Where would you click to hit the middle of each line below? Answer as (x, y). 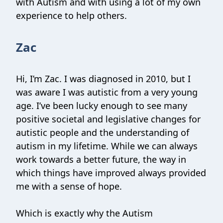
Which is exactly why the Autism (84, 213)
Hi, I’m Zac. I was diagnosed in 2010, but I (103, 79)
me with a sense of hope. (69, 186)
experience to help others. (71, 15)
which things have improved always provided (111, 173)
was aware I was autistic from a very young (107, 92)
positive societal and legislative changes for (108, 119)
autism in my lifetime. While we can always (107, 146)
